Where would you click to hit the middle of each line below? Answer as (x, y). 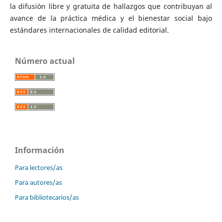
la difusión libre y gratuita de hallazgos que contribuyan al (111, 6)
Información (40, 150)
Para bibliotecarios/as (47, 197)
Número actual (45, 61)
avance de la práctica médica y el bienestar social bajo (111, 18)
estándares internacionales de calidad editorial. (89, 30)
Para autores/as (38, 182)
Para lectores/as (39, 167)
